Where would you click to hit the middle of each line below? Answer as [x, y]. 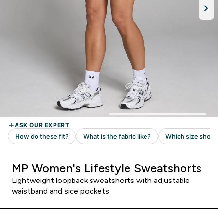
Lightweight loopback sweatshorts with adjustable [101, 180]
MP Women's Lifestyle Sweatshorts [107, 168]
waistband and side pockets [60, 191]
